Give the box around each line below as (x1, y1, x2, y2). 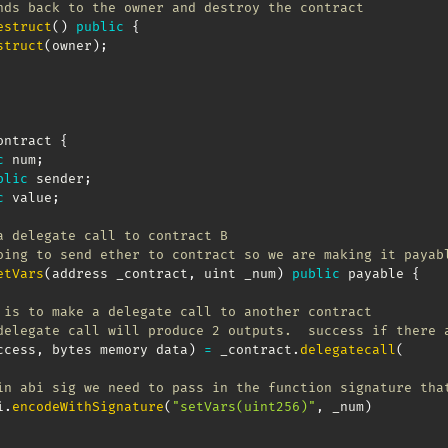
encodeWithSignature (12, 398, 164, 415)
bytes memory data (44, 341, 188, 358)
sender (28, 170, 84, 187)
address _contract (52, 265, 188, 282)
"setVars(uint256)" (172, 398, 316, 415)
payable (340, 265, 412, 282)
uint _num (196, 265, 276, 282)
